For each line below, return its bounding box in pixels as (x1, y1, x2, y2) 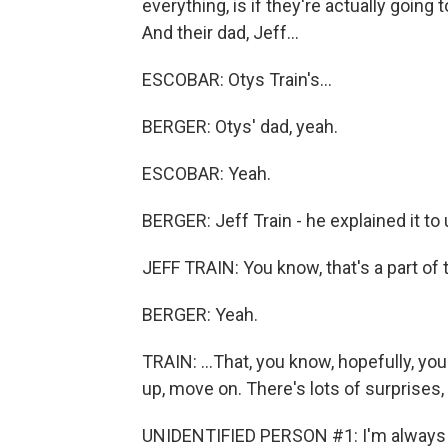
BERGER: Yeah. (142, 304, 258, 325)
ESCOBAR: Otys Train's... (142, 69, 332, 90)
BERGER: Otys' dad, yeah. (142, 116, 338, 137)
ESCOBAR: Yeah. (142, 163, 271, 184)
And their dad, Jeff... (142, 22, 299, 43)
